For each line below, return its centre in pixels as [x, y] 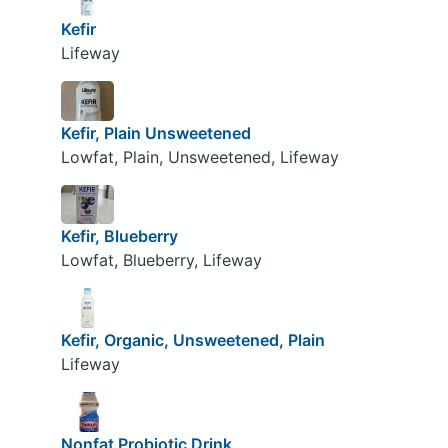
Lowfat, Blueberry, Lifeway [161, 260]
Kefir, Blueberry [119, 236]
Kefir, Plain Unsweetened [155, 132]
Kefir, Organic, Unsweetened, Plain [192, 339]
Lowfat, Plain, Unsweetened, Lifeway [199, 156]
